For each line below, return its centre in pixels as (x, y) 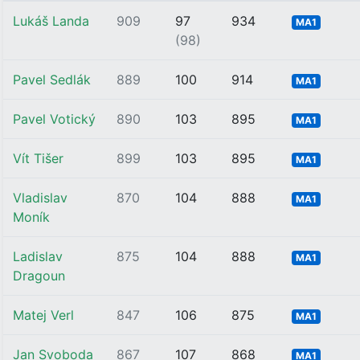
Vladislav (40, 198)
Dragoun (39, 276)
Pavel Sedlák (52, 80)
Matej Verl (43, 315)
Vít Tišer (38, 158)
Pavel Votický (54, 119)
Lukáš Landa (51, 21)
